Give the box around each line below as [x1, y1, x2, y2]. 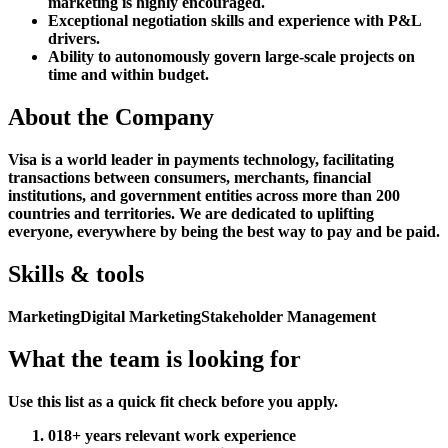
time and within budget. [48, 66, 209, 84]
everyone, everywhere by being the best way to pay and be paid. [8, 223, 440, 241]
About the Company [8, 104, 214, 131]
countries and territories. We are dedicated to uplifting [8, 205, 374, 223]
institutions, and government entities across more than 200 [8, 187, 400, 205]
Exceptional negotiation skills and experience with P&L [48, 12, 421, 30]
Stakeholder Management [201, 307, 376, 325]
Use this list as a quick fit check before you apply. [8, 392, 338, 410]
